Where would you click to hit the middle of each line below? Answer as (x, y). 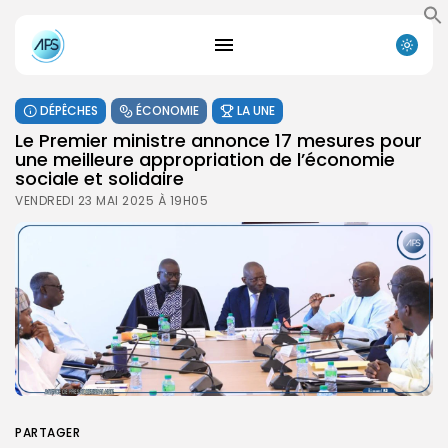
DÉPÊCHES (69, 110)
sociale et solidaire (99, 178)
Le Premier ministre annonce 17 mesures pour (218, 140)
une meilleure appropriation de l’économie (205, 159)
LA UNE (256, 110)
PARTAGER (47, 432)
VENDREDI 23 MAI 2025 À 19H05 (111, 200)
